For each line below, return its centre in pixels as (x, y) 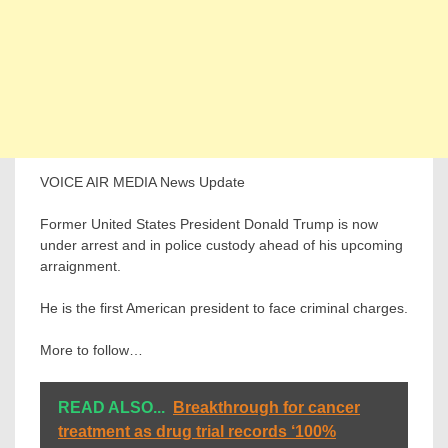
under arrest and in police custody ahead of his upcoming (221, 244)
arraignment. (80, 265)
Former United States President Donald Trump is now (209, 223)
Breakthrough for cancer (266, 407)
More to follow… (91, 349)
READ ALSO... (111, 407)
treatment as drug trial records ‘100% (197, 431)
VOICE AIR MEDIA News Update (142, 181)
